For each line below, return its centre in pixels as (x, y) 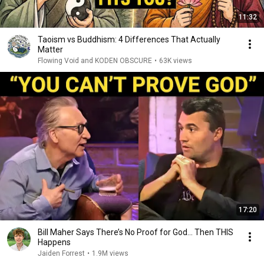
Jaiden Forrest (61, 253)
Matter (50, 49)
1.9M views (110, 253)
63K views (176, 61)
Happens (54, 242)
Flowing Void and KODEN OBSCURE (95, 61)
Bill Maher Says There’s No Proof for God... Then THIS (136, 232)
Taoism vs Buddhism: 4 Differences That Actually (129, 39)
